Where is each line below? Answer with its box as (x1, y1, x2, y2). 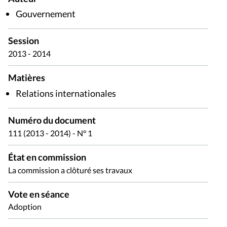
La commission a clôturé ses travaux (8, 165, 132, 175)
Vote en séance (8, 188, 69, 200)
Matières (8, 72, 45, 84)
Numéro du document (8, 115, 96, 126)
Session (8, 35, 39, 47)
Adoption (8, 202, 42, 212)
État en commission (8, 152, 86, 163)
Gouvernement (16, 8, 75, 20)
